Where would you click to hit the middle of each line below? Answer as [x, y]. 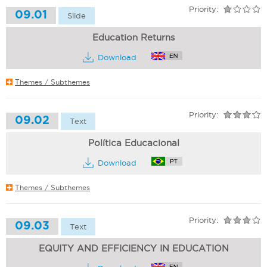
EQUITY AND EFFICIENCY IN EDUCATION [133, 248]
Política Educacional [133, 143]
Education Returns [133, 37]
